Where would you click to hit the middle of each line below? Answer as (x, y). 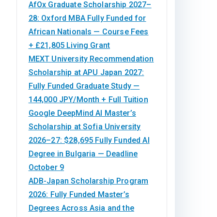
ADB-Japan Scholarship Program (88, 181)
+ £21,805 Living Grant (69, 45)
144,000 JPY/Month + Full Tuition (88, 100)
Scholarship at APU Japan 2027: (86, 72)
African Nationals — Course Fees (88, 32)
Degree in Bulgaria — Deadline (83, 154)
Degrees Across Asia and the (81, 208)
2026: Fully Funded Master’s (79, 194)
